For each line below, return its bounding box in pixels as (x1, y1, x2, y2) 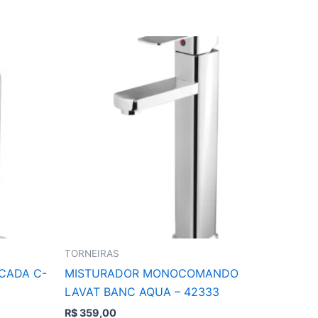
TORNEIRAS (65, 247, 119, 259)
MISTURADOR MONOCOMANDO (65, 266, 238, 281)
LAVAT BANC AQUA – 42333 (65, 285, 219, 300)
